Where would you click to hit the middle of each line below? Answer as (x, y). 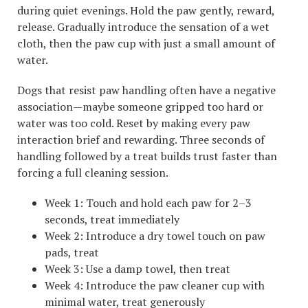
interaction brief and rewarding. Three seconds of (141, 140)
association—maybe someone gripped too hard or (140, 107)
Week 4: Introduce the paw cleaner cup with (155, 286)
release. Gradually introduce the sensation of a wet (143, 27)
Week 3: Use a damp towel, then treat (137, 269)
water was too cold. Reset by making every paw (134, 123)
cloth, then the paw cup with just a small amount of (146, 44)
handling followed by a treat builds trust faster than (147, 156)
